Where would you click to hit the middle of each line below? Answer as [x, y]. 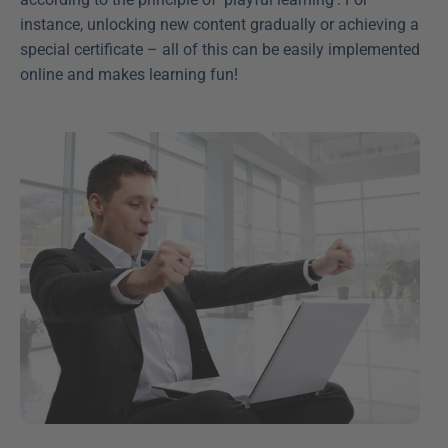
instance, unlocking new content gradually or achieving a [219, 24]
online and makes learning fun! [129, 74]
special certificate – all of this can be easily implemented [220, 49]
